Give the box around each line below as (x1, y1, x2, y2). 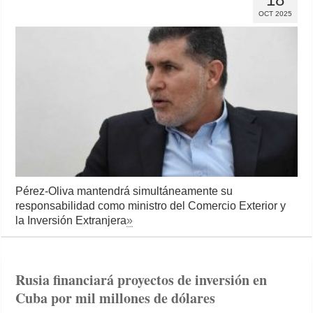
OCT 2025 (258, 10, 292, 18)
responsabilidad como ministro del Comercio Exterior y (15, 199, 286, 212)
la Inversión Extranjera (15, 214, 127, 226)
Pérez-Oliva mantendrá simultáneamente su (15, 184, 233, 197)
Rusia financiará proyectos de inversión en (15, 269, 268, 290)
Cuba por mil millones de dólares (15, 287, 216, 308)
